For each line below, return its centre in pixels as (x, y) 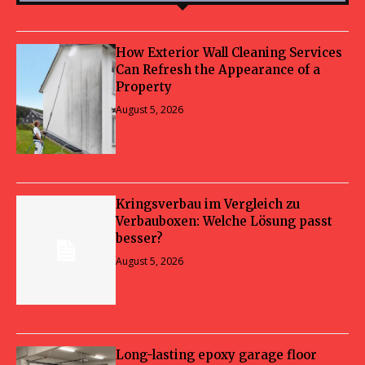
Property (144, 86)
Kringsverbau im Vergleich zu (208, 204)
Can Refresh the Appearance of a (218, 69)
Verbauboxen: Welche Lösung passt (224, 221)
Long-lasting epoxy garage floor (217, 355)
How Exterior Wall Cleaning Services (229, 52)
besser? (140, 238)
